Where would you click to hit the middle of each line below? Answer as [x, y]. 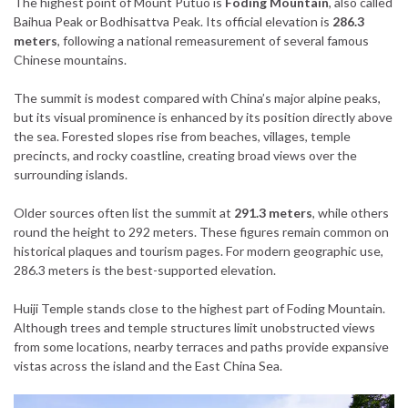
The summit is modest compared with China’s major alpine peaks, [197, 97]
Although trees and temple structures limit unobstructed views [194, 327]
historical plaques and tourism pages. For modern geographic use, [199, 250]
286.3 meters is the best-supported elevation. [145, 270]
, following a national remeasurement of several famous [213, 40]
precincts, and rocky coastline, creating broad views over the [185, 155]
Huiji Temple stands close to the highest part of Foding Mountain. [199, 308]
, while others [351, 212]
